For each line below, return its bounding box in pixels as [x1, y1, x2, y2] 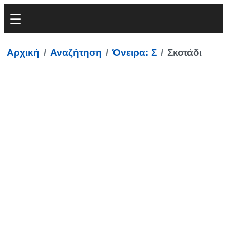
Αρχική [7, 47, 40, 58]
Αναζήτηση [50, 47, 102, 58]
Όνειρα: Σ [112, 47, 157, 58]
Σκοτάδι [167, 47, 202, 58]
